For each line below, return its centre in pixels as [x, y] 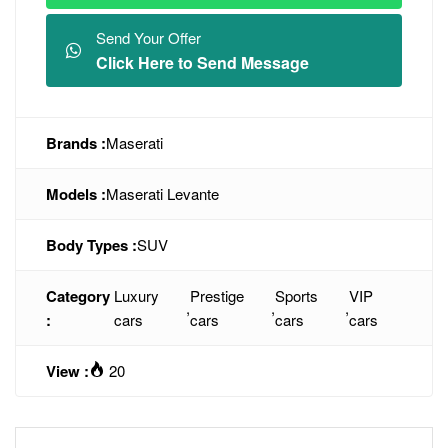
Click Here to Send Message [202, 62]
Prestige [217, 295]
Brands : [76, 143]
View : [67, 371]
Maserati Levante [162, 193]
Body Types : [91, 245]
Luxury [136, 295]
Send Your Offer [148, 37]
